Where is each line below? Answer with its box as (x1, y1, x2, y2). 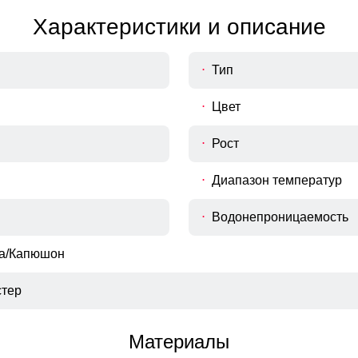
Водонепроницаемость (212, 210, 348, 225)
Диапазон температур (212, 173, 342, 188)
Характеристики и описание (32, 14, 326, 40)
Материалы (129, 331, 229, 353)
